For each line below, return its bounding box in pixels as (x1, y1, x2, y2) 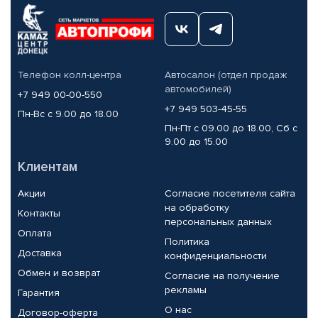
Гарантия (18, 286, 60, 299)
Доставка (18, 246, 62, 259)
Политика (164, 235, 209, 248)
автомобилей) (164, 82, 231, 95)
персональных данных (164, 215, 272, 228)
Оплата (18, 226, 52, 239)
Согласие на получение (164, 269, 280, 282)
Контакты (18, 207, 60, 219)
